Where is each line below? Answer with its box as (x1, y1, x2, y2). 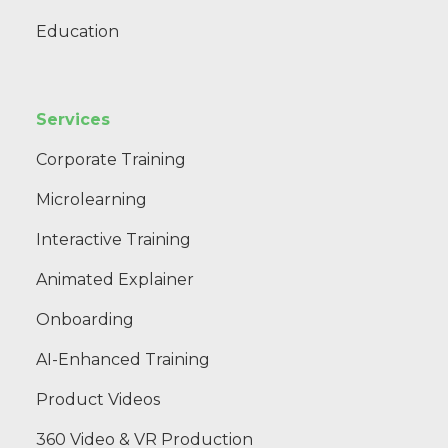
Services (36, 109, 110, 129)
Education (36, 21, 119, 41)
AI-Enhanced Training (36, 349, 210, 369)
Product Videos (36, 389, 160, 409)
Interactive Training (36, 229, 191, 249)
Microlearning (36, 189, 147, 209)
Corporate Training (36, 149, 186, 169)
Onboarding (36, 309, 134, 329)
